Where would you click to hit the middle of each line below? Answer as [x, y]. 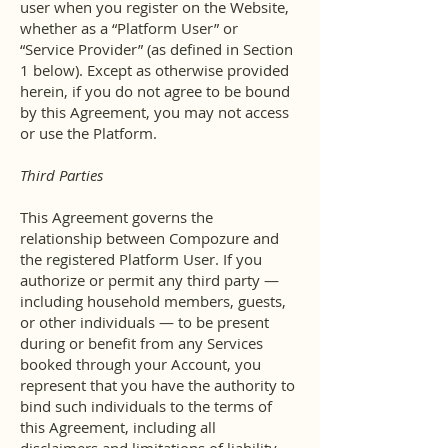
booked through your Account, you [140, 364]
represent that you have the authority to [157, 385]
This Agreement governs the [116, 217]
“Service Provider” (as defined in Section [156, 49]
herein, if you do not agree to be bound [155, 91]
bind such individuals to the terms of [146, 406]
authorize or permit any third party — [149, 280]
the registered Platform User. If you [141, 259]
